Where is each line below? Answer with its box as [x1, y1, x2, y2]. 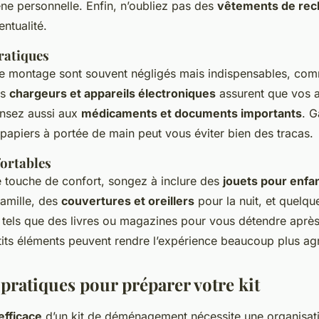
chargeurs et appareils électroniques [9, 86, 216, 101]
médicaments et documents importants [81, 106, 302, 121]
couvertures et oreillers [61, 194, 194, 209]
